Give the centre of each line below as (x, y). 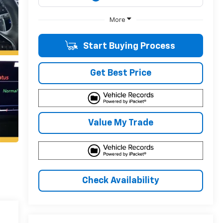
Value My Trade (120, 123)
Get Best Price (120, 73)
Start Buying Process (128, 46)
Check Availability (120, 180)
